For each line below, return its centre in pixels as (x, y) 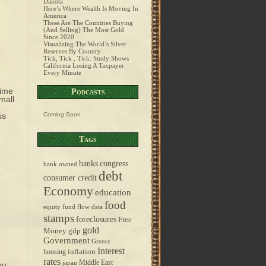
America (55, 15)
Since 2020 (59, 37)
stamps (59, 218)
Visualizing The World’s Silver (85, 44)
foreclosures (96, 219)
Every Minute (62, 72)
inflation (82, 252)
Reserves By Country (72, 51)
